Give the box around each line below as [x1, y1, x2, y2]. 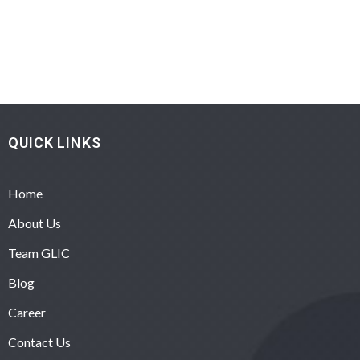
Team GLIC [8, 244, 70, 260]
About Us [8, 215, 61, 231]
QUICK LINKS [8, 133, 101, 151]
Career [8, 304, 46, 320]
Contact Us [8, 333, 71, 350]
